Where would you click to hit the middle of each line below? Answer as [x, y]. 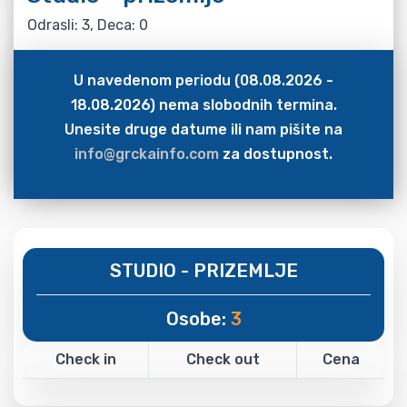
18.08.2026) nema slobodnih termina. [203, 104]
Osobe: [198, 318]
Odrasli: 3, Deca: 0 [88, 25]
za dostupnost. [276, 154]
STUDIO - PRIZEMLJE [203, 270]
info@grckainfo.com [147, 154]
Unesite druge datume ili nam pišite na [203, 129]
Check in [85, 359]
